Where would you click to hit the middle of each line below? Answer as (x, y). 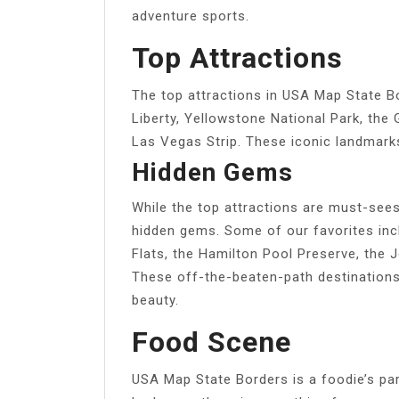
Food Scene (212, 342)
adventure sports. (191, 16)
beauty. (155, 300)
